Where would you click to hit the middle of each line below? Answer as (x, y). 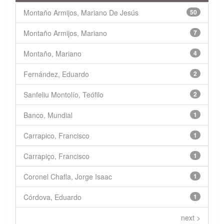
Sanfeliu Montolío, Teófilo (63, 95)
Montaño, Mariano (52, 54)
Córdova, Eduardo (52, 197)
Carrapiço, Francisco (56, 156)
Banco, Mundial (48, 115)
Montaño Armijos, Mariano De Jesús (81, 13)
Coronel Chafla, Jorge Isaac (68, 177)
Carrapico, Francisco (56, 136)
